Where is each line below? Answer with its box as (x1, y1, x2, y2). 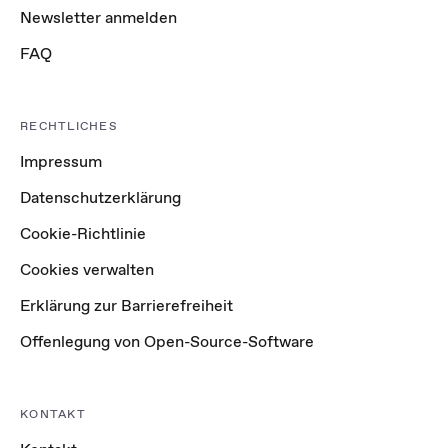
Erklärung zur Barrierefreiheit (20, 295, 233, 316)
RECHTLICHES (20, 118, 118, 134)
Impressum (20, 151, 102, 172)
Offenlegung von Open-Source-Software (20, 331, 314, 352)
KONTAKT (20, 406, 86, 422)
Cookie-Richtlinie (20, 223, 146, 244)
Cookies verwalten (20, 259, 154, 280)
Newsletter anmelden (20, 7, 177, 28)
